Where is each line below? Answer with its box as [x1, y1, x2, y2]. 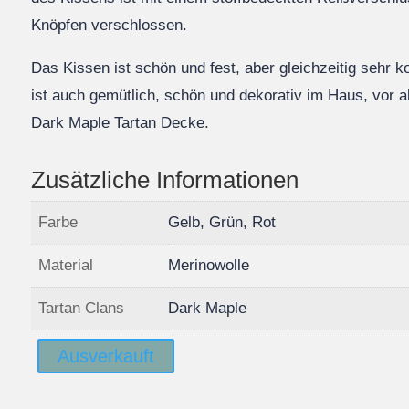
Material [38, 256, 94, 274]
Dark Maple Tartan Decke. [31, 113, 210, 131]
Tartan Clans [38, 299, 125, 317]
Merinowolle [168, 256, 250, 274]
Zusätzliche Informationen [31, 165, 299, 194]
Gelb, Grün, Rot [168, 213, 277, 231]
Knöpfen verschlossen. [31, 16, 188, 34]
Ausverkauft [58, 346, 155, 366]
